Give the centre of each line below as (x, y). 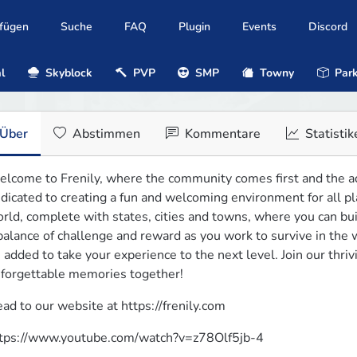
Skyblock (68, 73)
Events (259, 27)
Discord (328, 27)
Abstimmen (104, 134)
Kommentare (221, 134)
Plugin (194, 27)
